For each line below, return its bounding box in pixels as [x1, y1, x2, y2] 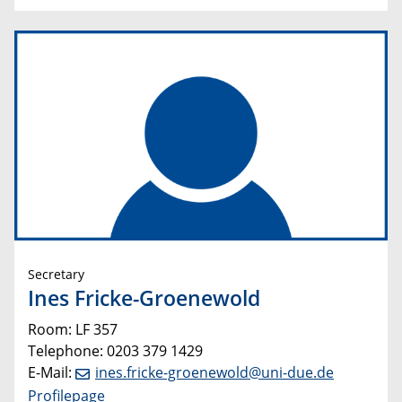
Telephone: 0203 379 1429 [28, 341, 203, 362]
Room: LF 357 [28, 319, 118, 340]
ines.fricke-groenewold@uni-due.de [95, 363, 334, 383]
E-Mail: [28, 363, 75, 383]
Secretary [28, 265, 84, 283]
